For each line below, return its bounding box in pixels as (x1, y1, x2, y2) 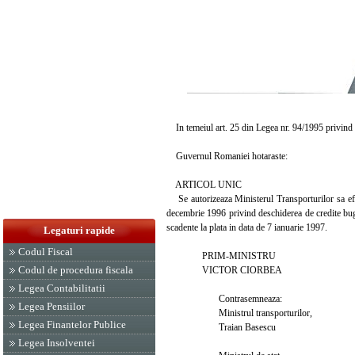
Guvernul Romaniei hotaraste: (166, 150, 288, 162)
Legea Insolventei (18, 337, 95, 349)
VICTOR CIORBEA (166, 264, 282, 276)
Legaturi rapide (44, 224, 115, 236)
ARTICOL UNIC (166, 178, 242, 190)
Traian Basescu (166, 321, 276, 333)
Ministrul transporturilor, (166, 307, 312, 319)
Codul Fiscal (18, 246, 73, 258)
